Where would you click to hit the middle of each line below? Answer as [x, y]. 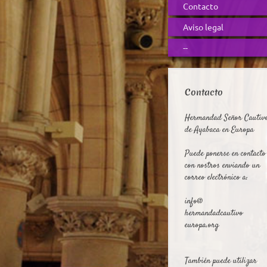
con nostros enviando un [222, 166]
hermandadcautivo [214, 213]
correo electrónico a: [216, 178]
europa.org [202, 225]
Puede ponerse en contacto [225, 154]
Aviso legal [203, 27]
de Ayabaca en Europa [219, 130]
